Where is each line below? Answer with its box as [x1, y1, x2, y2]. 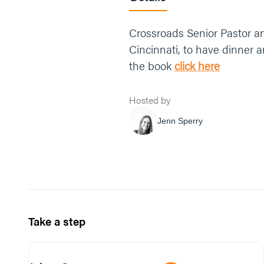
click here [174, 58, 220, 74]
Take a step [28, 213, 85, 229]
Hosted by [129, 93, 170, 107]
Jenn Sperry [157, 115, 203, 126]
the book [129, 58, 174, 74]
